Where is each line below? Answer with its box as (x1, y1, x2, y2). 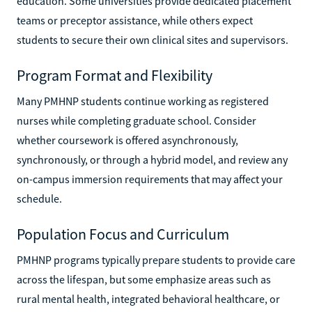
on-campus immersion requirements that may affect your (17, 171, 283, 186)
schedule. (17, 191, 62, 205)
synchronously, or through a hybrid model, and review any (17, 152, 288, 166)
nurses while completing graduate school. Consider (17, 113, 256, 127)
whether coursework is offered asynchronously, (17, 132, 238, 147)
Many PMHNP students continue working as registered (17, 93, 269, 108)
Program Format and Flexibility (17, 65, 212, 85)
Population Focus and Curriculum (17, 224, 229, 244)
